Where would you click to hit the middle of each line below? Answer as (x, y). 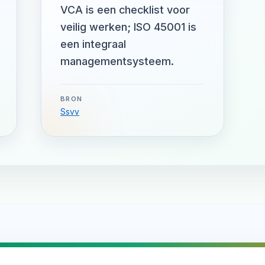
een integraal (93, 44)
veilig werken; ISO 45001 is (128, 27)
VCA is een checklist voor (125, 10)
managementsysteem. (117, 61)
